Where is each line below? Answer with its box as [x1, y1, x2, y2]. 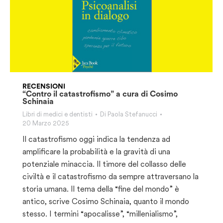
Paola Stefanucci [108, 110, 157, 118]
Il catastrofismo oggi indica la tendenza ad [22, 134, 170, 144]
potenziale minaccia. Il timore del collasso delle [22, 159, 186, 169]
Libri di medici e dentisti [22, 110, 93, 118]
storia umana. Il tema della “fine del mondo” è [22, 184, 179, 194]
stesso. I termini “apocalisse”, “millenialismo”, [22, 209, 178, 219]
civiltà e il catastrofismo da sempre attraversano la [22, 171, 199, 181]
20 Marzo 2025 [22, 119, 69, 127]
